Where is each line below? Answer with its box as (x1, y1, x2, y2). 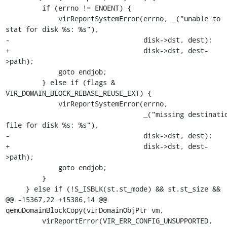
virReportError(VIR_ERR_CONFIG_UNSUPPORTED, (5, 216, 42, 225)
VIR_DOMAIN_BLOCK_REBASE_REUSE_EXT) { (5, 88, 152, 98)
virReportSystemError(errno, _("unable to (5, 14, 58, 23)
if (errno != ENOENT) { (5, 3, 42, 13)
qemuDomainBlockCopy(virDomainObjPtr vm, (5, 205, 164, 215)
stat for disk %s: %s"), (5, 24, 99, 34)
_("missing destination (5, 109, 143, 119)
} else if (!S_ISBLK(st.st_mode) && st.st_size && (5, 184, 26, 194)
